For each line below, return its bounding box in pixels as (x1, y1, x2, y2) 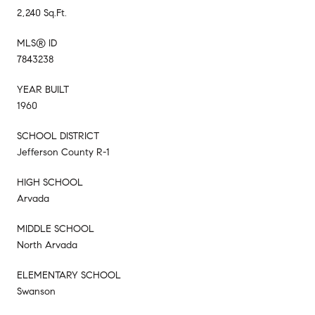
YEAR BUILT (17, 83, 69, 96)
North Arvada (17, 238, 77, 251)
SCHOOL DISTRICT (17, 129, 99, 142)
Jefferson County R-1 (17, 146, 110, 158)
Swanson (17, 285, 56, 297)
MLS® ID (17, 37, 57, 49)
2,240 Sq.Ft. (17, 6, 67, 19)
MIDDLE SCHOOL (17, 222, 94, 235)
